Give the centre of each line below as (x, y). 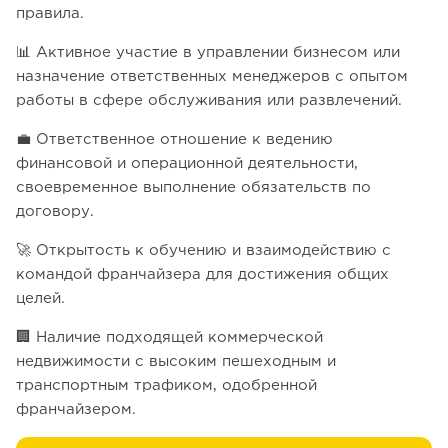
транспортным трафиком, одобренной (166, 386)
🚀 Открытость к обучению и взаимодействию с (203, 251)
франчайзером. (76, 410)
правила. (50, 14)
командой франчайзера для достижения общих (202, 275)
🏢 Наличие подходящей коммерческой (169, 338)
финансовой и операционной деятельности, (187, 164)
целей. (40, 299)
